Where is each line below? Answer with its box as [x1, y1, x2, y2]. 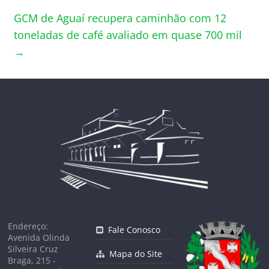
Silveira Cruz [8, 243, 59, 255]
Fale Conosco [103, 223, 161, 235]
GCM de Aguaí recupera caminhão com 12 [14, 10, 227, 25]
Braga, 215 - [8, 254, 56, 266]
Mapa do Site [104, 247, 163, 259]
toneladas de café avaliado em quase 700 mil [14, 27, 243, 42]
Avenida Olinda [8, 231, 70, 243]
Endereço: [8, 220, 49, 232]
